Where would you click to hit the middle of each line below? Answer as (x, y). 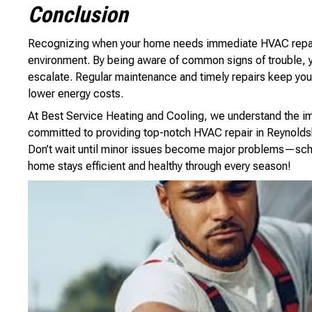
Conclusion (78, 15)
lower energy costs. (76, 94)
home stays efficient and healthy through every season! (159, 166)
